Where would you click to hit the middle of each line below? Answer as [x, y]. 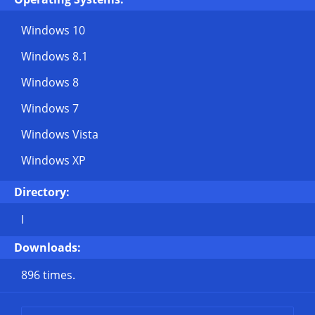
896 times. [48, 275]
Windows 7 [50, 108]
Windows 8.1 [54, 56]
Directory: [42, 192]
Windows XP [53, 160]
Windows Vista [60, 134]
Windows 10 [53, 30]
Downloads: [47, 247]
